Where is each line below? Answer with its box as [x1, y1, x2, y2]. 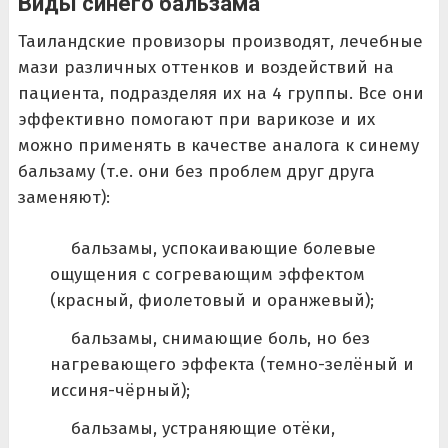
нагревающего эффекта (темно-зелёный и [49, 354, 414, 376]
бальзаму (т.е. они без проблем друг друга [17, 160, 375, 182]
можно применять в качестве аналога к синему [17, 134, 419, 156]
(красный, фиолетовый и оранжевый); [49, 290, 374, 312]
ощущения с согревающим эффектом [49, 264, 365, 286]
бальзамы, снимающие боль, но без [70, 328, 370, 350]
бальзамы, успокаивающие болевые [70, 238, 376, 260]
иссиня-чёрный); [49, 380, 190, 402]
